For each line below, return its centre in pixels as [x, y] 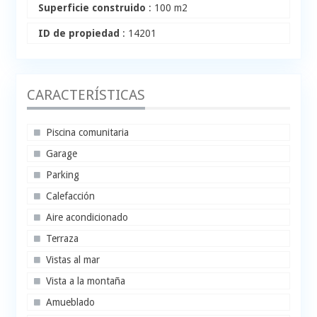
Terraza [63, 239]
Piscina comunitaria [88, 133]
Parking [63, 175]
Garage [62, 154]
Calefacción [71, 196]
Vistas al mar [73, 260]
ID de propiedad [79, 34]
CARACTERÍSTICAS [86, 95]
